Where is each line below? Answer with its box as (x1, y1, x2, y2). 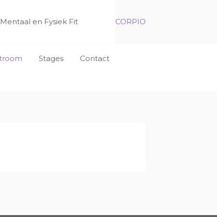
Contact (80, 54, 109, 63)
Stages (39, 54, 63, 63)
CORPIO (115, 17, 146, 26)
